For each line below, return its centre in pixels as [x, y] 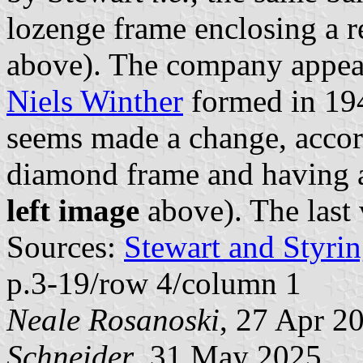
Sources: [65, 246]
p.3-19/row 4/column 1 [154, 283]
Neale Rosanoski [113, 319]
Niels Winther [95, 100]
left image [73, 210]
